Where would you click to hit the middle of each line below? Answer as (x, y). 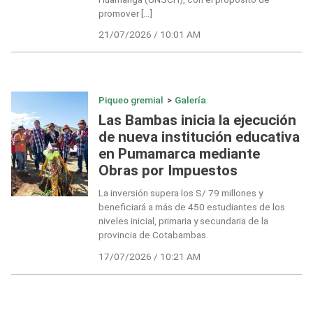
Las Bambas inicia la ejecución (197, 121)
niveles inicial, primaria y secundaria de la (183, 221)
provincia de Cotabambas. (153, 235)
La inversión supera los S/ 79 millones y (180, 193)
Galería (191, 100)
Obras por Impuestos (168, 171)
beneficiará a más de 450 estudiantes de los (191, 207)
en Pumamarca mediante (179, 154)
